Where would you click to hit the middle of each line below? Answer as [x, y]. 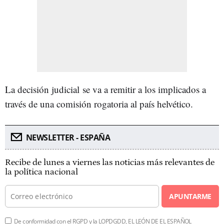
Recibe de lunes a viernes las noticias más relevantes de [110, 162]
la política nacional [41, 172]
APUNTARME [190, 196]
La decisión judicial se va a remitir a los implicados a [105, 89]
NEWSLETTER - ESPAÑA [68, 137]
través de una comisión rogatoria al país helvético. [99, 104]
